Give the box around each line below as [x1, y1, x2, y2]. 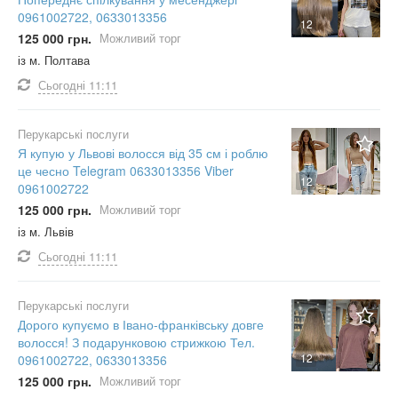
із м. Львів [18, 223, 74, 241]
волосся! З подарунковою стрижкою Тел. [18, 333, 255, 352]
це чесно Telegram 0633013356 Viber [18, 162, 234, 180]
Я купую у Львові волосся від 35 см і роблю [18, 144, 268, 163]
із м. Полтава [18, 52, 90, 69]
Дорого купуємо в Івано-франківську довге [18, 315, 264, 334]
